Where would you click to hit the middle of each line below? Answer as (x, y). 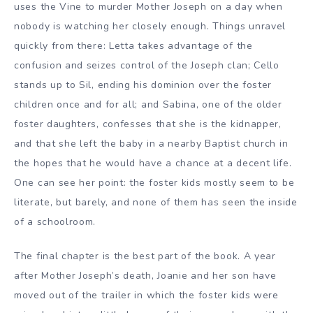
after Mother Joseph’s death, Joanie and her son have (145, 275)
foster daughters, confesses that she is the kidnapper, (148, 124)
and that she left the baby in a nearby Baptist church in (151, 143)
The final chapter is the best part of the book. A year (145, 256)
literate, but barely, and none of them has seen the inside (156, 202)
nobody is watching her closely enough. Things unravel (150, 26)
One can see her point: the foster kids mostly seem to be (154, 182)
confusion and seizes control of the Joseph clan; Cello (147, 65)
